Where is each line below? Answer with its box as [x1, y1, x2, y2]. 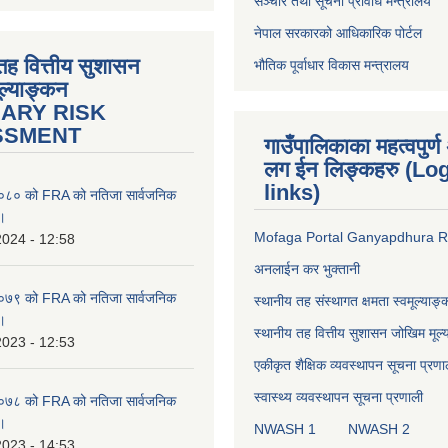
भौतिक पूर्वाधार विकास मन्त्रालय [254, 57, 409, 74]
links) [264, 180, 320, 206]
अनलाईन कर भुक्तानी [254, 261, 360, 278]
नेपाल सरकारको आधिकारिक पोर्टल [254, 25, 422, 42]
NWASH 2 [348, 421, 410, 438]
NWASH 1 [254, 421, 316, 438]
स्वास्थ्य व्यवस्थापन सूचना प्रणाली [254, 389, 423, 406]
